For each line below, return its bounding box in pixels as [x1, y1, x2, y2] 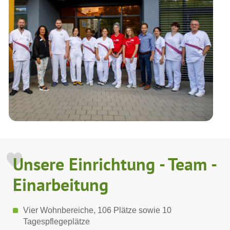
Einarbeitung [13, 173, 108, 196]
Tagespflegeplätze [23, 217, 90, 226]
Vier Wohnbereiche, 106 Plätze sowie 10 [23, 206, 171, 215]
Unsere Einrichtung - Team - [13, 152, 216, 176]
